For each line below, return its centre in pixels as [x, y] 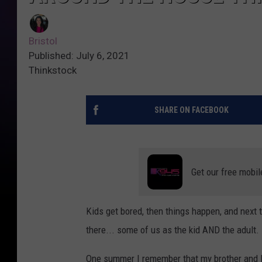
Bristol [43, 41]
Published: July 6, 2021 [79, 56]
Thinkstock [53, 70]
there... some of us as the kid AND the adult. [173, 230]
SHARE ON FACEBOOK [191, 110]
